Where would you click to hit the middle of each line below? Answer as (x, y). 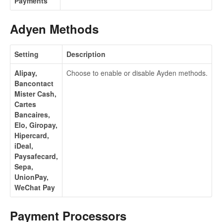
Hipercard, (32, 135)
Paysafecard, (36, 156)
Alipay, (26, 73)
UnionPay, (31, 177)
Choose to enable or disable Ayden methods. (137, 73)
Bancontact (34, 83)
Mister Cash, (35, 93)
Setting (27, 54)
